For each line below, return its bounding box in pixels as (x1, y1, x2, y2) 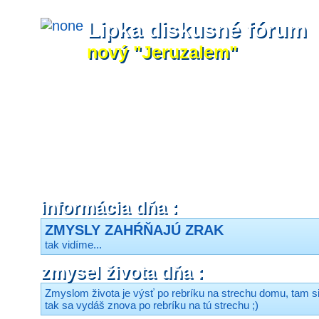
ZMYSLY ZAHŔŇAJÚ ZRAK (45, 222, 224, 238)
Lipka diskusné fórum (87, 18, 307, 41)
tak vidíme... (45, 239, 102, 251)
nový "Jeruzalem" (87, 42, 238, 62)
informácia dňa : (41, 197, 177, 217)
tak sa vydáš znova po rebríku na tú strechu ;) (45, 299, 258, 311)
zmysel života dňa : (41, 262, 203, 282)
